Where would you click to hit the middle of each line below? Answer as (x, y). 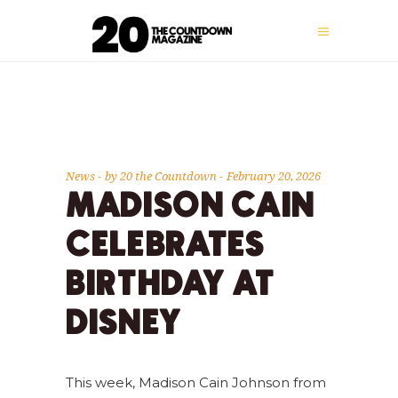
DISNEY (124, 325)
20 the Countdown (170, 176)
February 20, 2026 (274, 176)
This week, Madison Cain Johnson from (196, 382)
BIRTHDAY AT (171, 286)
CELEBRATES (166, 247)
